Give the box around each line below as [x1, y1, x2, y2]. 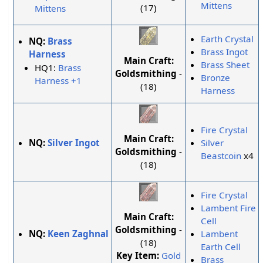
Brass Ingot [201, 46, 248, 58]
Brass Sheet [201, 59, 250, 71]
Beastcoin [201, 150, 242, 162]
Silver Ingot [48, 137, 100, 149]
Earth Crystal [201, 33, 254, 45]
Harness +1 [35, 74, 82, 86]
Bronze [201, 72, 231, 84]
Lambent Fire [201, 202, 257, 214]
